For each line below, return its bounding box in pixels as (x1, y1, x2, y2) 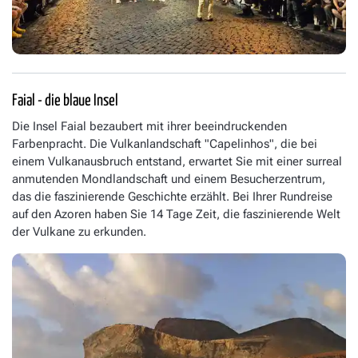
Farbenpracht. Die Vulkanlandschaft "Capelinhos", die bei (12, 137, 317, 152)
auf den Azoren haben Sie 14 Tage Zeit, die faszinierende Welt (12, 207, 340, 222)
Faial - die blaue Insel (12, 93, 118, 109)
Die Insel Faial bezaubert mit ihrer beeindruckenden (12, 119, 287, 134)
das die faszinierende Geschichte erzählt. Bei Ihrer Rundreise (12, 189, 332, 205)
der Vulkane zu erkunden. (12, 225, 146, 240)
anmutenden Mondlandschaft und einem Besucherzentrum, (12, 172, 325, 187)
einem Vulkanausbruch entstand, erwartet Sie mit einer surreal (12, 154, 342, 169)
